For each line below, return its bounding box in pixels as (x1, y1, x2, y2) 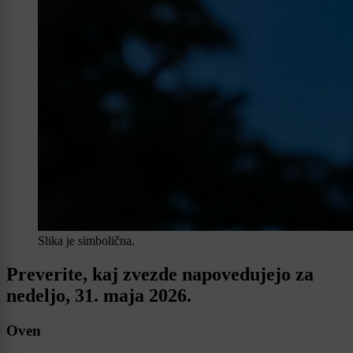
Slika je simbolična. (38, 234, 135, 248)
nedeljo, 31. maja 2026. (6, 285, 191, 307)
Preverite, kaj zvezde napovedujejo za (6, 264, 314, 285)
